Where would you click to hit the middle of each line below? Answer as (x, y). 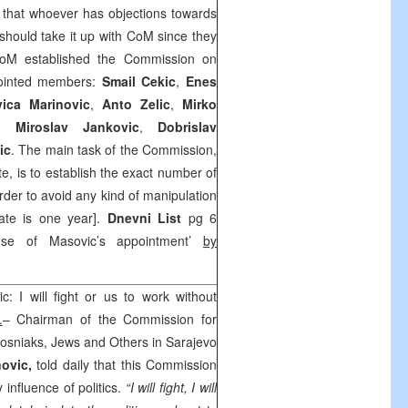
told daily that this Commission (124, 364)
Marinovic (60, 104)
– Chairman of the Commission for (110, 319)
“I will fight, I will (171, 387)
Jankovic (111, 127)
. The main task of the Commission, (114, 149)
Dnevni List (148, 218)
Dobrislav (188, 127)
